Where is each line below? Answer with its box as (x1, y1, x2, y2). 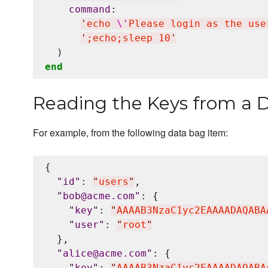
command (69, 4, 111, 15)
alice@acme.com (63, 248, 147, 259)
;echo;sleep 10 (87, 32, 170, 44)
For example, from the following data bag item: (33, 126, 228, 139)
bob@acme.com (63, 190, 135, 202)
